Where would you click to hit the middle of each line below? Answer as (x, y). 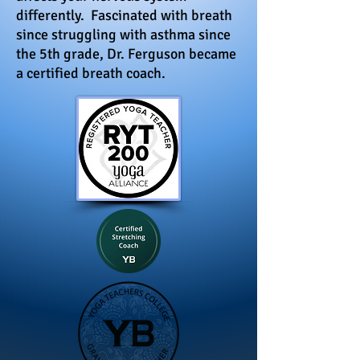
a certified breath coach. (91, 74)
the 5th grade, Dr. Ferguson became (126, 54)
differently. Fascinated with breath (124, 16)
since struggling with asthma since (123, 35)
